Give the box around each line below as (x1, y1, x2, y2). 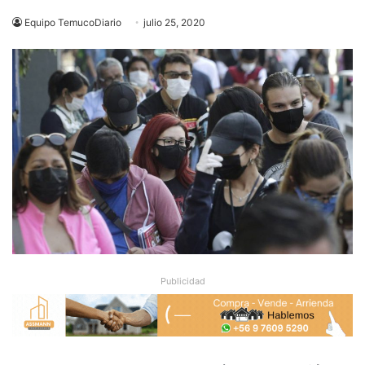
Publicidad (160, 275, 205, 287)
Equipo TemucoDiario (24, 16, 121, 29)
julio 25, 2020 (143, 16, 205, 29)
